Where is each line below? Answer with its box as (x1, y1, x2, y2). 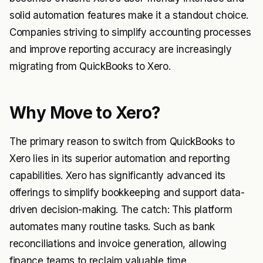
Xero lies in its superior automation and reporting (9, 153, 230, 164)
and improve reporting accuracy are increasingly (9, 43, 232, 55)
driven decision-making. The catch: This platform (9, 204, 232, 215)
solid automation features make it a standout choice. (9, 9, 248, 21)
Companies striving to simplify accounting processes (9, 26, 251, 38)
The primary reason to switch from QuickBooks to (9, 136, 235, 147)
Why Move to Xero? (9, 103, 161, 123)
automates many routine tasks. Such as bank (9, 221, 215, 232)
